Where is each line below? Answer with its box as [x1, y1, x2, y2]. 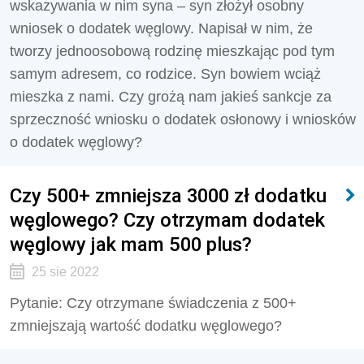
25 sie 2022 [31, 265, 99, 279]
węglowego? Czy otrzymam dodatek [10, 208, 325, 232]
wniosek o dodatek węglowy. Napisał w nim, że [10, 20, 313, 37]
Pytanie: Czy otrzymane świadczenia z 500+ [10, 295, 297, 311]
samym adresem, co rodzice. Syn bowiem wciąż [10, 66, 321, 82]
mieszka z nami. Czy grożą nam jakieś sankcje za [10, 89, 331, 105]
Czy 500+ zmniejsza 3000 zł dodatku [10, 184, 327, 207]
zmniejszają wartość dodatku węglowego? [10, 318, 282, 334]
